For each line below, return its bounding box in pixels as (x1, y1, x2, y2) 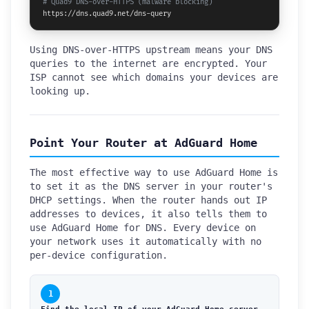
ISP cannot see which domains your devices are (30, 72, 278, 83)
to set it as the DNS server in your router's (30, 181, 272, 192)
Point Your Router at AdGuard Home (30, 136, 257, 150)
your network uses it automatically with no (30, 236, 261, 248)
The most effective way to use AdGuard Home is (30, 167, 278, 179)
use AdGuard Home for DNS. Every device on (30, 222, 256, 234)
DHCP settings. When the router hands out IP (30, 195, 267, 206)
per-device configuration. (30, 250, 168, 261)
